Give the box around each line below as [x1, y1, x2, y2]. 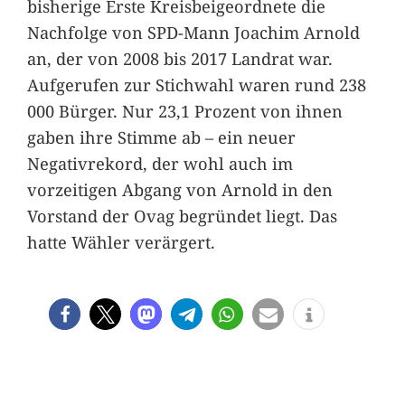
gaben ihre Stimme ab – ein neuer [26, 126, 296, 149]
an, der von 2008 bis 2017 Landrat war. [26, 47, 333, 71]
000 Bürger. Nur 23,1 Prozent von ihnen [26, 99, 343, 123]
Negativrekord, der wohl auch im [26, 152, 293, 175]
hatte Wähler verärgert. [26, 231, 215, 254]
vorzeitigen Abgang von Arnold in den [26, 178, 333, 202]
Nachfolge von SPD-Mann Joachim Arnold [26, 21, 360, 44]
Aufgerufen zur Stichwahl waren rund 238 [26, 73, 366, 97]
